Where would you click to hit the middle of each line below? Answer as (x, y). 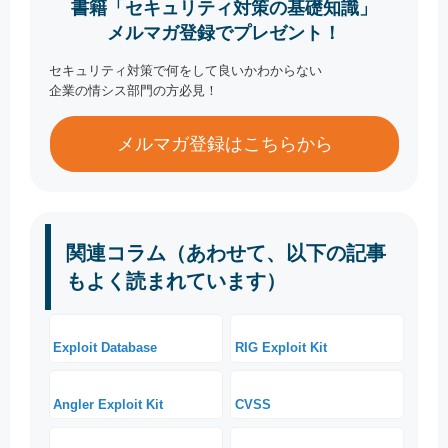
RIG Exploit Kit (280, 348)
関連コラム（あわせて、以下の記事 (226, 252)
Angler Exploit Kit (108, 404)
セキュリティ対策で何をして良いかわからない (186, 70)
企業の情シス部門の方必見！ (134, 90)
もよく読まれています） (176, 280)
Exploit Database (105, 348)
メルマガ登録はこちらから (224, 143)
